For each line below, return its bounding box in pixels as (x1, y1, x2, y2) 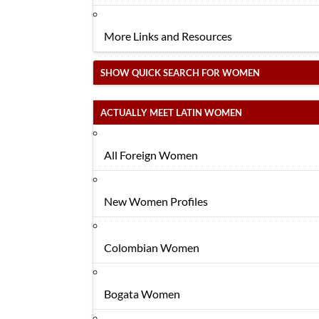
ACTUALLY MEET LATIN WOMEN (100, 107, 242, 118)
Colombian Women (104, 241, 199, 254)
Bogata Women (104, 287, 180, 300)
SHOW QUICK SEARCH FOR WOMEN (100, 67, 260, 78)
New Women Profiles (104, 194, 208, 208)
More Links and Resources (104, 29, 232, 43)
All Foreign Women (104, 148, 198, 162)
